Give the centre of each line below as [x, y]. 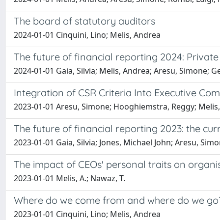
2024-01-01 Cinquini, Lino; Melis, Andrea [87, 35]
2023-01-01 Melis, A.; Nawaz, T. [69, 178]
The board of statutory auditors [84, 21]
